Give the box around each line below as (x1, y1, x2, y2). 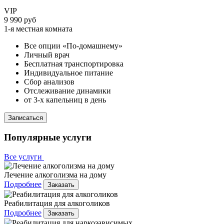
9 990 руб (4, 15, 36, 24)
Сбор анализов (24, 77, 74, 86)
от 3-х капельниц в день (24, 95, 106, 104)
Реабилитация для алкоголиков (4, 199, 110, 208)
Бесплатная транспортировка (24, 59, 123, 68)
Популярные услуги (4, 132, 91, 143)
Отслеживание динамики (24, 86, 111, 95)
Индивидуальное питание (24, 68, 113, 77)
